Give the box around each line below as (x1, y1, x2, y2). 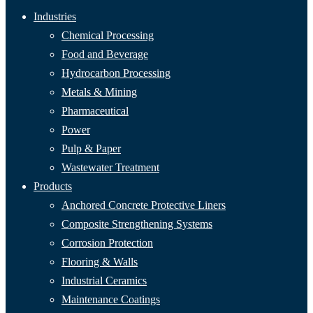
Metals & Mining (61, 85, 137, 98)
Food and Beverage (61, 48, 148, 60)
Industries (34, 10, 76, 22)
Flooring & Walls (61, 255, 138, 268)
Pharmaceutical (61, 104, 129, 117)
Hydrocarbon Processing (61, 66, 170, 79)
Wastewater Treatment (61, 161, 159, 173)
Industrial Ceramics (61, 274, 147, 286)
